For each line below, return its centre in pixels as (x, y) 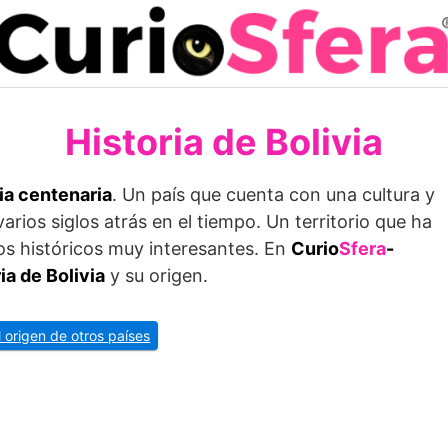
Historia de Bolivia (224, 142)
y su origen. (156, 275)
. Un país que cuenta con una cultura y (273, 194)
